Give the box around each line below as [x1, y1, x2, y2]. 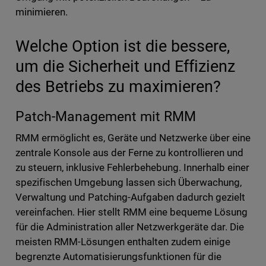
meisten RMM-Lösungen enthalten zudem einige [15, 236, 231, 248]
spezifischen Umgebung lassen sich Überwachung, [15, 176, 242, 189]
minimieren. [15, 6, 68, 18]
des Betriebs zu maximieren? [15, 77, 221, 96]
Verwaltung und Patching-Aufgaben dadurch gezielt [15, 191, 246, 204]
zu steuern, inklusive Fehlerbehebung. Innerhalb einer [15, 161, 250, 174]
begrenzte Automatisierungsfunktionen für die [15, 251, 222, 263]
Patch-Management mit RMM [15, 109, 196, 125]
